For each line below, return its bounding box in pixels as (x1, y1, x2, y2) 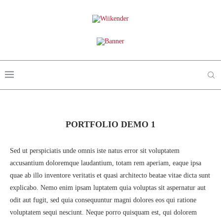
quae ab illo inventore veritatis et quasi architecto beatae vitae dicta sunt (10, 172, 210, 179)
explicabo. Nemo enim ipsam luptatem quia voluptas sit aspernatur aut (10, 184, 206, 191)
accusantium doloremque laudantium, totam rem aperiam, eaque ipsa (10, 159, 201, 167)
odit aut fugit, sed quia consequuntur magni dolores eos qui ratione (10, 196, 196, 204)
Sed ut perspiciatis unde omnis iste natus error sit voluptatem (10, 147, 180, 154)
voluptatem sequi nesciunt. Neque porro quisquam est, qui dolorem (10, 209, 197, 216)
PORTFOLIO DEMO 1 (66, 119, 155, 129)
